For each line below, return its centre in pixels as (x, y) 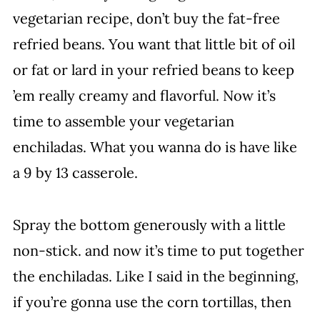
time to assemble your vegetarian (123, 121)
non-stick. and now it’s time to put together (158, 250)
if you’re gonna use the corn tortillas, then (152, 302)
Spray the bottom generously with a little (149, 225)
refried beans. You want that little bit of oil (154, 44)
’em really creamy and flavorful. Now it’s (144, 95)
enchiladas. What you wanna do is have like (155, 147)
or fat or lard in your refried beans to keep (153, 70)
